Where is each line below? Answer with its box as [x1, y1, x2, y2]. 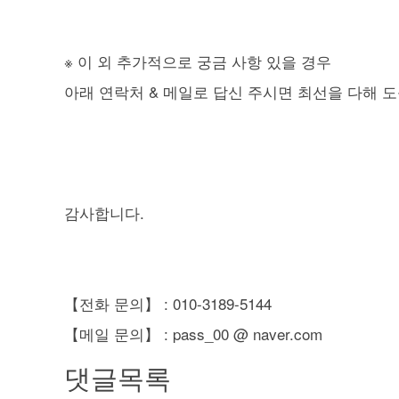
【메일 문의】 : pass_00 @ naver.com [64, 322, 322, 345]
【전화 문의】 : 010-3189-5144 [64, 291, 272, 314]
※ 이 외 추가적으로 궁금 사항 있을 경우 [64, 49, 331, 72]
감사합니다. [64, 200, 144, 224]
